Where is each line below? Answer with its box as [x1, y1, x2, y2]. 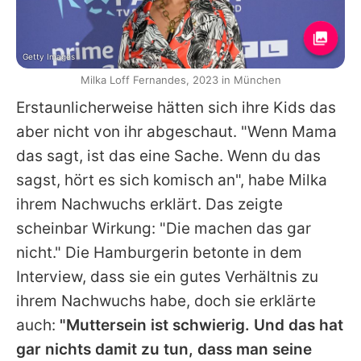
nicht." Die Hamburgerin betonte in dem [16, 243, 302, 262]
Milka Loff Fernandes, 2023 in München [80, 73, 281, 86]
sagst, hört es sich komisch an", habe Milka [16, 170, 327, 189]
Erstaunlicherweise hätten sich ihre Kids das [16, 98, 336, 117]
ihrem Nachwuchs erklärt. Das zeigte [16, 194, 283, 214]
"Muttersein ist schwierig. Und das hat [60, 315, 343, 334]
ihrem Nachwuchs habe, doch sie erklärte [16, 291, 316, 310]
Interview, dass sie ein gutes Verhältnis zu [16, 267, 318, 286]
